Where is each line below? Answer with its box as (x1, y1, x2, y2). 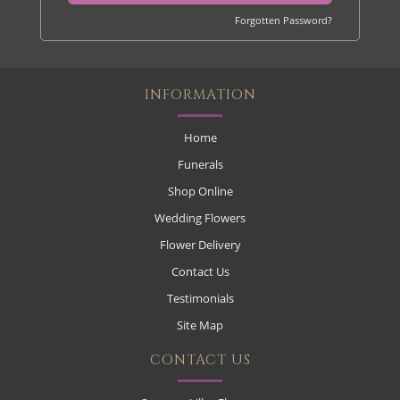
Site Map (177, 317, 223, 334)
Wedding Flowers (154, 210, 246, 227)
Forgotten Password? (235, 13, 332, 28)
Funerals (177, 156, 223, 173)
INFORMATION (144, 86, 256, 105)
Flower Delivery (159, 237, 241, 254)
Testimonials (166, 290, 234, 307)
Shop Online (167, 183, 233, 200)
